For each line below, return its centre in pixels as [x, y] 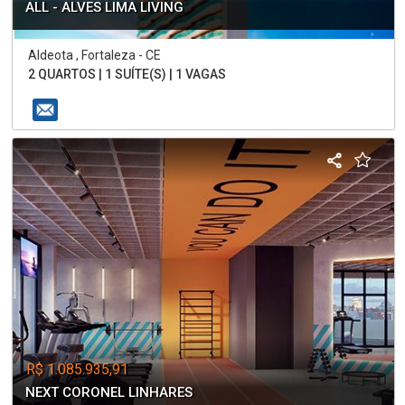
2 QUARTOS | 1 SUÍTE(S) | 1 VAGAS [127, 74]
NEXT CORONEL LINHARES [109, 392]
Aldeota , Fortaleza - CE [95, 55]
